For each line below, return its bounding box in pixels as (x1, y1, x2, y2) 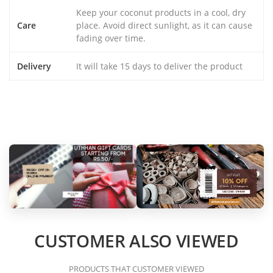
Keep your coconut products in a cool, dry (76, 7, 246, 19)
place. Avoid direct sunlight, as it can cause (76, 19, 252, 32)
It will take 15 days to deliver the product (76, 60, 243, 73)
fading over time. (76, 32, 146, 44)
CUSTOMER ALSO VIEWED (34, 229, 239, 252)
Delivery (17, 60, 51, 73)
